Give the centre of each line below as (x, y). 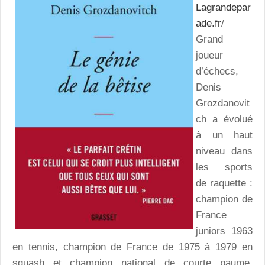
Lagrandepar (223, 7)
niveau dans (224, 151)
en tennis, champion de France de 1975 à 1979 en (132, 247)
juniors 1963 (224, 231)
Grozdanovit (223, 103)
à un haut (224, 135)
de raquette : (224, 183)
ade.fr (209, 23)
